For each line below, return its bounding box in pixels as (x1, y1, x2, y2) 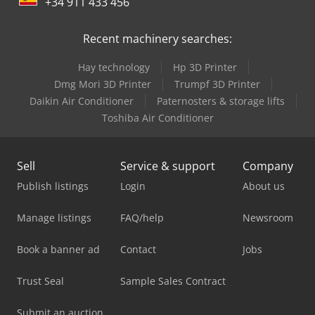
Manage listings (17, 210, 91, 224)
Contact (120, 242, 156, 256)
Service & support (120, 157, 215, 174)
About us (243, 179, 285, 193)
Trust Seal (17, 274, 64, 288)
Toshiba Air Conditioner (101, 110, 214, 124)
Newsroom (243, 210, 293, 224)
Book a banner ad (17, 242, 100, 256)
